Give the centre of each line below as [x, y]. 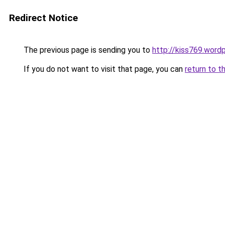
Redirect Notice [43, 18]
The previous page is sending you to [87, 50]
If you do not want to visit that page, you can [103, 69]
